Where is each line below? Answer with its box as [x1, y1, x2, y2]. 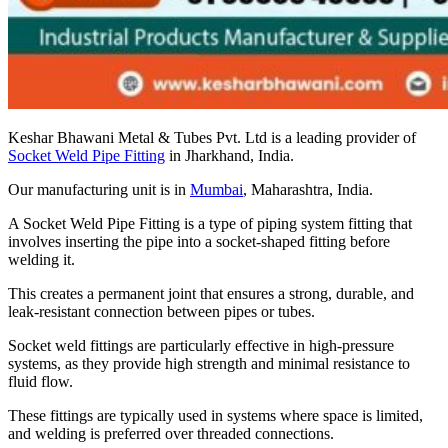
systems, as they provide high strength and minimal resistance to [8, 355, 410, 373]
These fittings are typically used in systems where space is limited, [8, 407, 423, 425]
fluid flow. [8, 373, 73, 391]
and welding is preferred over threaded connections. [8, 425, 334, 443]
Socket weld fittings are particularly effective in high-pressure [8, 337, 394, 355]
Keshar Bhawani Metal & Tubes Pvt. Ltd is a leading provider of [8, 129, 416, 147]
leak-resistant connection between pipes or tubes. [8, 303, 315, 321]
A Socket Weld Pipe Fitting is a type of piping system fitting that [8, 215, 412, 233]
